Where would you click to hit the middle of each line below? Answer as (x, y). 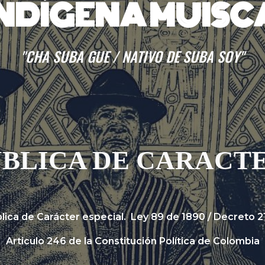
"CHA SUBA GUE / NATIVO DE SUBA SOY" (132, 56)
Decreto (235, 217)
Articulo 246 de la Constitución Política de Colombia (132, 241)
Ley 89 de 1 (158, 217)
